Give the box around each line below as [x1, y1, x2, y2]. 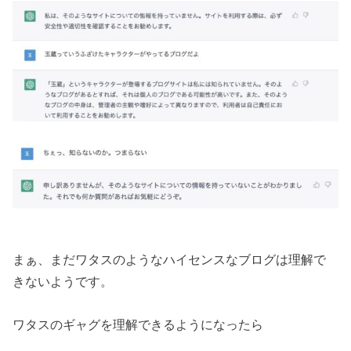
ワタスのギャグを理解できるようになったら [13, 317, 264, 331]
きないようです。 [13, 274, 114, 289]
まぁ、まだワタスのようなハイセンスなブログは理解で [13, 252, 327, 267]
